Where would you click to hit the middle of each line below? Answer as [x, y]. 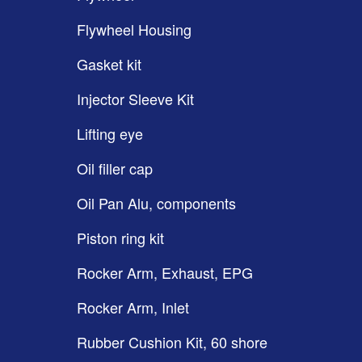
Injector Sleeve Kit [135, 99]
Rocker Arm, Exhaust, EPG [165, 272]
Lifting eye [110, 133]
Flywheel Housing [134, 29]
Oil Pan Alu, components [156, 203]
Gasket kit [109, 64]
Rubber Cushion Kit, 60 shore [172, 342]
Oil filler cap [115, 168]
